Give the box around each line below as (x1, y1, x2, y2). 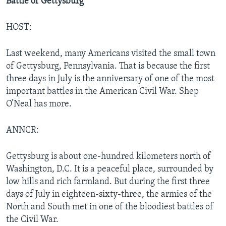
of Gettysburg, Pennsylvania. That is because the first (6, 61, 210, 71)
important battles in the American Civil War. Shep (6, 86, 199, 96)
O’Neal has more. (6, 99, 72, 109)
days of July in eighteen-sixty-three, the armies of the (6, 189, 212, 199)
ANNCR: (6, 125, 39, 135)
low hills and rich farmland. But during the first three (6, 177, 210, 187)
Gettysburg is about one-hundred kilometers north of (6, 151, 211, 161)
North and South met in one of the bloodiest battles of (6, 202, 213, 212)
